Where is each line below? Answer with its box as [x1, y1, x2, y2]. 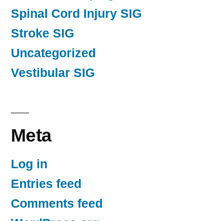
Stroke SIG [11, 27, 74, 40]
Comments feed [11, 197, 103, 211]
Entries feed [11, 177, 81, 191]
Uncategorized [11, 46, 96, 60]
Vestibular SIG [11, 66, 95, 80]
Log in [11, 157, 47, 171]
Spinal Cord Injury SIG [11, 7, 142, 21]
